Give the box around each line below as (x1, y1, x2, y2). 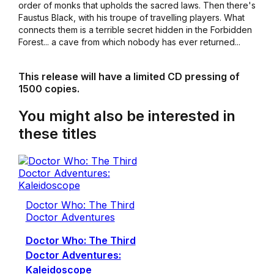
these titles (18, 125, 97, 143)
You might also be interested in (18, 107, 235, 125)
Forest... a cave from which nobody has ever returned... (18, 37, 240, 48)
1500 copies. (18, 83, 80, 95)
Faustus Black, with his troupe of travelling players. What (18, 12, 245, 23)
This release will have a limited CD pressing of (18, 70, 240, 83)
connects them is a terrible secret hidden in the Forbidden (18, 24, 252, 35)
